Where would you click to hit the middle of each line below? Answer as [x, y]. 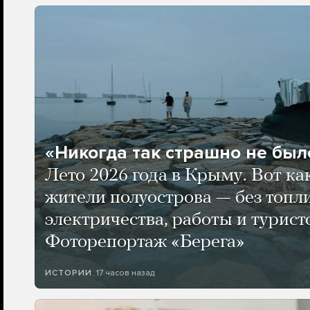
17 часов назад [125, 273]
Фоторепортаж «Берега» [145, 243]
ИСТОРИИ [68, 273]
